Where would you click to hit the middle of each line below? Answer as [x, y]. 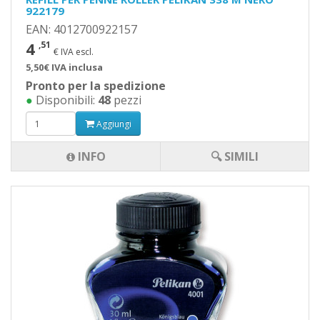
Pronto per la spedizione [96, 86]
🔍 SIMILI [235, 156]
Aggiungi [113, 124]
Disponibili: [65, 100]
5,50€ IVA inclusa [64, 67]
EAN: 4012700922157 [81, 29]
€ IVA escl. [74, 52]
